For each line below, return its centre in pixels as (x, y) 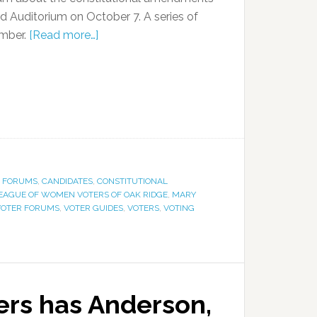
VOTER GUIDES (93, 208)
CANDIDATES (67, 181)
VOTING (179, 208)
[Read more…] (64, 35)
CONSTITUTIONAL (132, 181)
